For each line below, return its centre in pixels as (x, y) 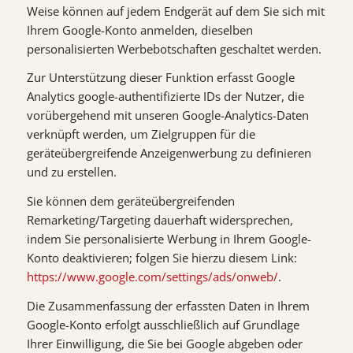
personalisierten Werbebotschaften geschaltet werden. (174, 48)
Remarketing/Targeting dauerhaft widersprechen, (160, 220)
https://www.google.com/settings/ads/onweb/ (152, 277)
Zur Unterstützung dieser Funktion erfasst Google (160, 78)
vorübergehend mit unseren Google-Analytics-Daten (167, 115)
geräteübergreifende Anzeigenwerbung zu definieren (169, 153)
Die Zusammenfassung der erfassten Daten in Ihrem (168, 305)
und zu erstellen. (71, 172)
